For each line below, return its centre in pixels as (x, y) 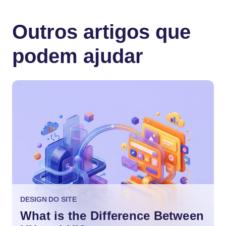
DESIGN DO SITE (48, 199)
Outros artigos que (101, 32)
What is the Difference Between (112, 216)
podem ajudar (78, 56)
